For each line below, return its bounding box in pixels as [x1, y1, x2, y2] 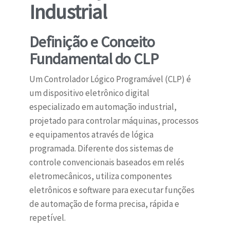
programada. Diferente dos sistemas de [29, 143, 174, 155]
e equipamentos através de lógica [29, 129, 154, 141]
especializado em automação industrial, [29, 101, 177, 113]
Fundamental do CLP [29, 49, 158, 69]
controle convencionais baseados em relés [29, 157, 184, 168]
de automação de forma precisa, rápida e [29, 198, 179, 210]
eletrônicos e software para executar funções [29, 184, 195, 196]
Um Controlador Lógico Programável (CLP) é [29, 73, 191, 85]
